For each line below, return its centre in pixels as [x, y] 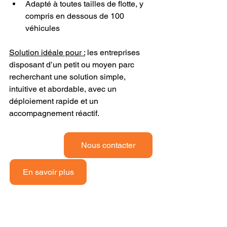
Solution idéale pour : [47, 52]
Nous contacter [108, 145]
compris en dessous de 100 [76, 16]
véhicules [43, 28]
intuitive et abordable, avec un [64, 89]
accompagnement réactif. [54, 113]
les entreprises [113, 52]
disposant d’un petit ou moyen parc [73, 64]
